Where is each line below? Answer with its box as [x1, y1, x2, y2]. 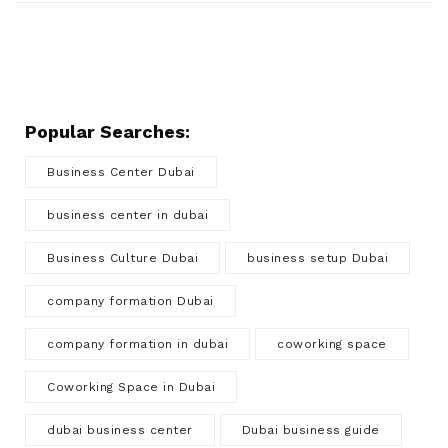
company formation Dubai [47, 294, 214, 308]
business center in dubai [47, 208, 208, 222]
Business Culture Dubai [47, 251, 198, 265]
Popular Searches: [25, 121, 190, 142]
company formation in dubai [47, 337, 228, 351]
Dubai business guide [241, 423, 380, 437]
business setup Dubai [247, 251, 388, 265]
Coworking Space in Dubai [47, 380, 215, 394]
